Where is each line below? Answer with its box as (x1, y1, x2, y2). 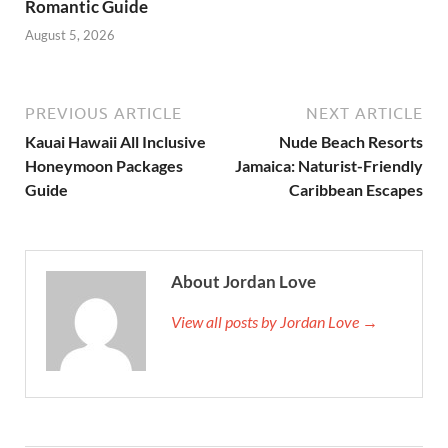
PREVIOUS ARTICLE (25, 104, 182, 123)
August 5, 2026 (25, 27, 115, 44)
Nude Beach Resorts (279, 132, 423, 152)
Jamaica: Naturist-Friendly (235, 156, 423, 176)
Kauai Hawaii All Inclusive (25, 132, 206, 152)
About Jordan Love (171, 271, 316, 293)
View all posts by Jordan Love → (171, 312, 378, 332)
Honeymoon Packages (25, 156, 183, 176)
